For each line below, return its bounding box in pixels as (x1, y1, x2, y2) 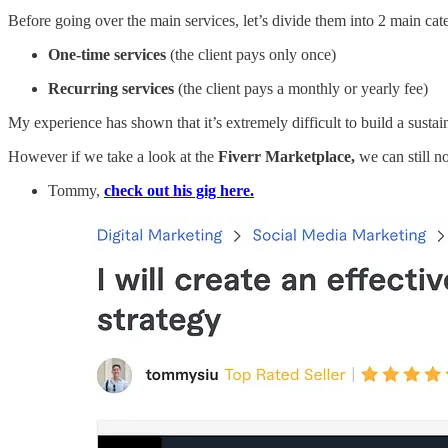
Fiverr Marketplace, (218, 147, 359, 165)
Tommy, (48, 181, 104, 199)
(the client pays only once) (170, 45, 336, 63)
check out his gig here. (104, 181, 254, 199)
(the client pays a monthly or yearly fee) (178, 79, 428, 97)
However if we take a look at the (8, 147, 218, 165)
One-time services (48, 45, 170, 63)
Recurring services (48, 79, 178, 97)
